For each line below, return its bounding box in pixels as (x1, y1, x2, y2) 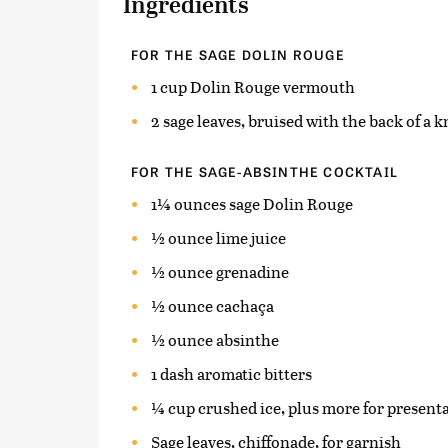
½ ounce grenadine (151, 259, 289, 283)
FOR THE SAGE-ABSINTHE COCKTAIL (131, 161, 398, 181)
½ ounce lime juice (151, 225, 286, 249)
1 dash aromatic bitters (151, 361, 312, 385)
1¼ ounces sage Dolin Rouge (151, 191, 353, 215)
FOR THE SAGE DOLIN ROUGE (131, 44, 345, 64)
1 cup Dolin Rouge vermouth (151, 74, 355, 98)
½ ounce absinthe (151, 327, 279, 351)
